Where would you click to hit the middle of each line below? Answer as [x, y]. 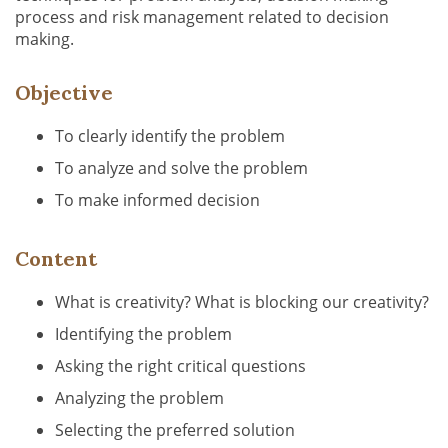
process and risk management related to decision [202, 17]
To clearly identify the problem [172, 136]
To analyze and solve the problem [183, 168]
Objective [64, 92]
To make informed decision [159, 200]
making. [48, 39]
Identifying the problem [145, 334]
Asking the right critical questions [182, 366]
